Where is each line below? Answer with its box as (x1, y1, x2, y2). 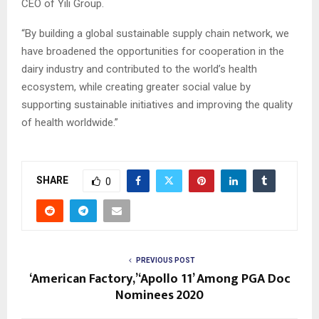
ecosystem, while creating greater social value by (21, 80, 251, 94)
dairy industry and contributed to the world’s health (21, 63, 257, 76)
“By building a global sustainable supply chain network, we (21, 27, 289, 41)
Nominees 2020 (115, 285, 204, 307)
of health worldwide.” (21, 116, 118, 130)
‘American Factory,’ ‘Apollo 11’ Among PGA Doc (28, 268, 291, 291)
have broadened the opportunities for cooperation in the (21, 45, 284, 58)
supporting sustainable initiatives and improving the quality (21, 98, 293, 112)
